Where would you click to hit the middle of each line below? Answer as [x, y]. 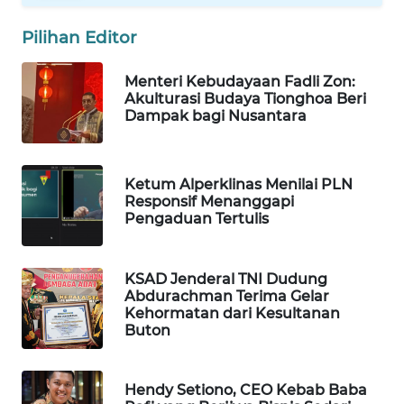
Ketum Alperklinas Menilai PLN [239, 185]
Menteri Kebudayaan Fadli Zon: [240, 82]
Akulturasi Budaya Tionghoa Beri [245, 99]
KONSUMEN [68, 216]
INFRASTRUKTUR [82, 149]
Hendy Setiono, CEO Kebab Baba [246, 390]
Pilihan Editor [79, 37]
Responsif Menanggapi [209, 202]
